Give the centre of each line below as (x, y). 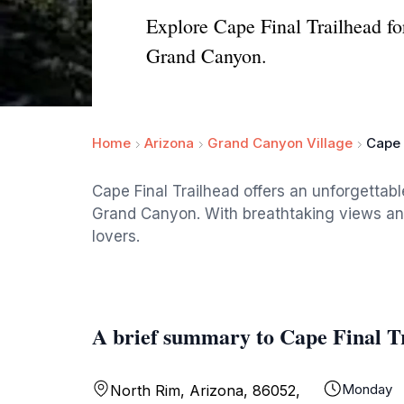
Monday (367, 389)
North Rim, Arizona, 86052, (205, 390)
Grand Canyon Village (280, 143)
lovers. (116, 236)
